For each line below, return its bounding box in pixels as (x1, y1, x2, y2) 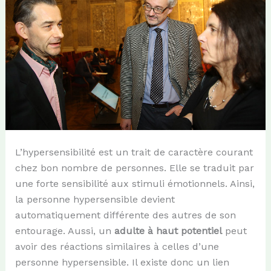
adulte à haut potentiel (114, 225, 222, 237)
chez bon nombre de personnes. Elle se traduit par (15, 162, 254, 174)
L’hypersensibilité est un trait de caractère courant (15, 146, 253, 158)
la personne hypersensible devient (15, 194, 175, 206)
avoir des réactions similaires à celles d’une (15, 241, 219, 253)
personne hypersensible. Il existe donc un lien (15, 256, 229, 269)
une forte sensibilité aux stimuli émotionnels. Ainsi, (15, 178, 255, 190)
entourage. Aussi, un (15, 225, 114, 237)
